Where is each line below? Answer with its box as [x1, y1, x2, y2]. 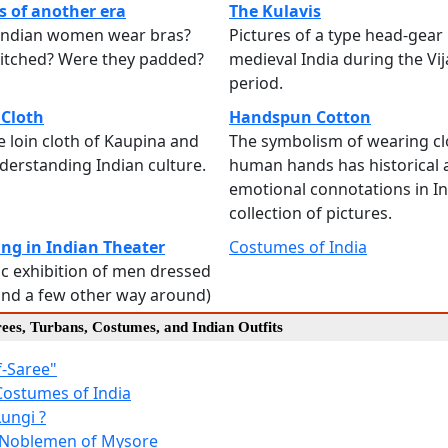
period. [229, 71, 283, 94]
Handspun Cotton [229, 105, 371, 128]
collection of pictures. [229, 201, 392, 224]
